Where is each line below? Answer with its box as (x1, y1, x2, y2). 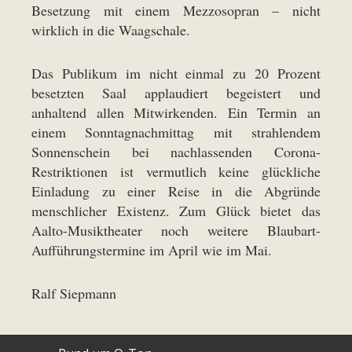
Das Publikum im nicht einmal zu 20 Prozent (31, 63, 321, 82)
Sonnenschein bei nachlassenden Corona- (31, 141, 321, 161)
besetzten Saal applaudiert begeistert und (31, 82, 321, 102)
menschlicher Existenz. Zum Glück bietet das (31, 200, 321, 220)
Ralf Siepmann (31, 283, 116, 302)
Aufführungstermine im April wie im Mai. (31, 240, 272, 259)
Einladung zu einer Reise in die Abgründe (31, 181, 321, 200)
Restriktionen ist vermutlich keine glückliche (31, 161, 321, 181)
